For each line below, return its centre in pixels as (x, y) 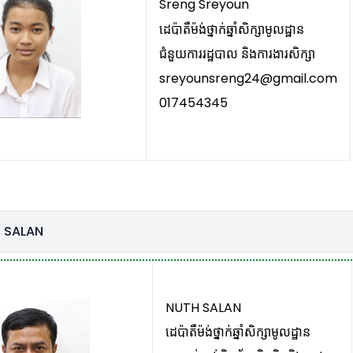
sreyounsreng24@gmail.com (248, 78)
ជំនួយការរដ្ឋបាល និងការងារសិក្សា (237, 54)
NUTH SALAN (203, 307)
